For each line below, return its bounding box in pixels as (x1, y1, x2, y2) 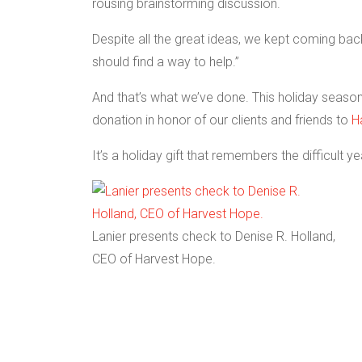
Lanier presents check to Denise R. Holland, (92, 229, 335, 244)
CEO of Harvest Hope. (92, 251, 216, 267)
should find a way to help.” (92, 54, 239, 69)
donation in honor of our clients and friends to (92, 112, 351, 128)
